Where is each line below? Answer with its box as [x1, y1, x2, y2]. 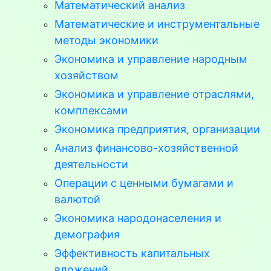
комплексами [54, 104, 128, 117]
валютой [54, 193, 100, 206]
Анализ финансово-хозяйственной [54, 142, 238, 154]
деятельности [54, 158, 128, 171]
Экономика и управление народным [54, 53, 247, 65]
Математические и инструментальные [54, 18, 260, 30]
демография [54, 228, 120, 241]
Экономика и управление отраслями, [54, 88, 254, 100]
